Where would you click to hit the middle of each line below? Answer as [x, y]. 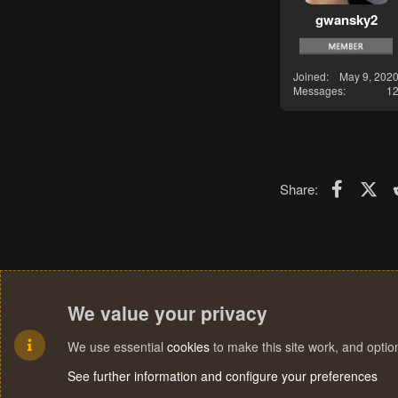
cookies [188, 346]
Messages [318, 90]
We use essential [117, 346]
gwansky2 [346, 20]
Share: [299, 188]
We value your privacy [167, 313]
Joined [310, 76]
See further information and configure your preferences [223, 376]
